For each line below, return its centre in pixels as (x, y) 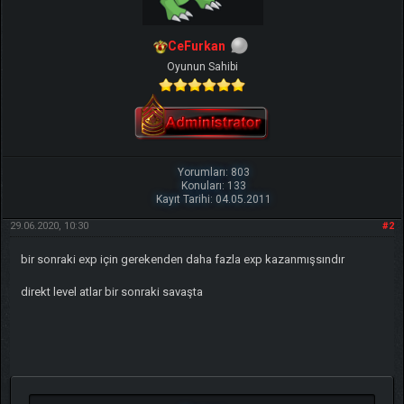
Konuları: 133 (214, 185)
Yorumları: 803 (214, 172)
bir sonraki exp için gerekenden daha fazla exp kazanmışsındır (182, 259)
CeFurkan (197, 46)
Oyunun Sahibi (202, 66)
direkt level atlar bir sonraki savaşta (111, 291)
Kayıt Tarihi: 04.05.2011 (214, 199)
